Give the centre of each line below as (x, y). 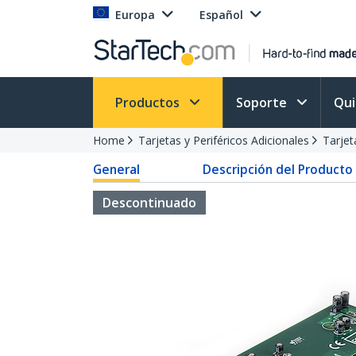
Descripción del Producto (277, 169)
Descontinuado (149, 203)
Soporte (263, 103)
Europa (135, 15)
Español (221, 15)
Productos (149, 103)
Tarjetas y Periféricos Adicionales (224, 140)
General (116, 169)
